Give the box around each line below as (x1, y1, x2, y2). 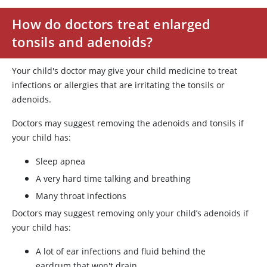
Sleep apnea (36, 156, 85, 167)
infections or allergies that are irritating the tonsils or (12, 79, 225, 91)
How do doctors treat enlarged (12, 15, 211, 33)
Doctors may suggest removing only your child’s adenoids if (12, 207, 249, 219)
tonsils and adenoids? (12, 33, 153, 51)
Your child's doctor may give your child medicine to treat (12, 65, 237, 76)
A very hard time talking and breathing (36, 173, 191, 184)
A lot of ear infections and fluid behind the (36, 246, 206, 257)
